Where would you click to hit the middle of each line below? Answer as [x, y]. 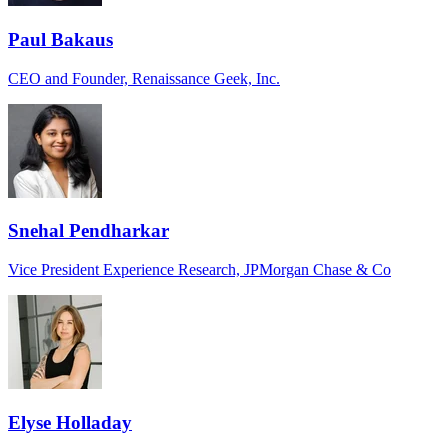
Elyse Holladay [70, 422]
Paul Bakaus [60, 39]
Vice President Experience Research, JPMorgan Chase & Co [199, 269]
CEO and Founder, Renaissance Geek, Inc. [144, 78]
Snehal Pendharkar [88, 231]
